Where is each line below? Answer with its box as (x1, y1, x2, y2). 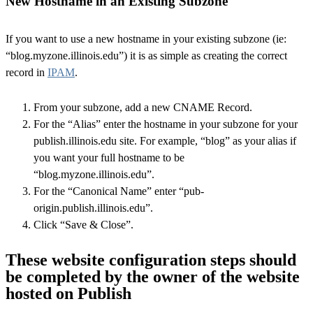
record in (6, 66, 48, 79)
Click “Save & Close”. (34, 219, 133, 231)
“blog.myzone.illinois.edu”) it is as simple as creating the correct (6, 50, 287, 62)
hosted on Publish (6, 284, 131, 303)
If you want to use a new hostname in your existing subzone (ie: (6, 33, 286, 45)
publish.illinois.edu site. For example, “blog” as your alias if (34, 135, 296, 147)
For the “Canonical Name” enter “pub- (34, 185, 204, 198)
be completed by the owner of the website (6, 268, 300, 286)
